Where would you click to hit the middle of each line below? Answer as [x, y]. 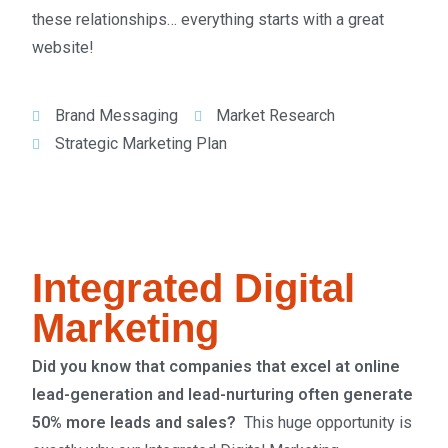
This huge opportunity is [324, 422]
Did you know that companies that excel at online [216, 366]
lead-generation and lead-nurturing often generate [223, 394]
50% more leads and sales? [134, 422]
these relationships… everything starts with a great [208, 19]
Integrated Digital [194, 288]
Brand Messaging [116, 115]
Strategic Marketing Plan [140, 143]
